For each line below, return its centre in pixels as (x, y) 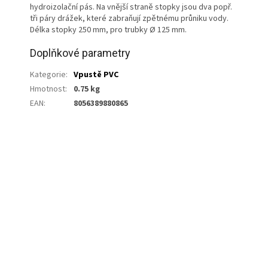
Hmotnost (48, 89)
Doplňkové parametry (80, 53)
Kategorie (48, 74)
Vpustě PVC (96, 74)
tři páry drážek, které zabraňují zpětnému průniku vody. (129, 18)
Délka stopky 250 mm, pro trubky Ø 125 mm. (108, 30)
